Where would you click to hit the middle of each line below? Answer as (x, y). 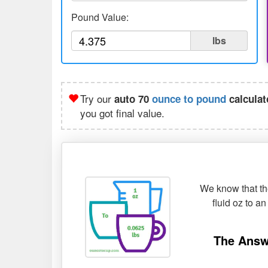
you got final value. (122, 113)
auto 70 (133, 99)
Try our (97, 98)
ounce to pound (189, 99)
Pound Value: (100, 17)
